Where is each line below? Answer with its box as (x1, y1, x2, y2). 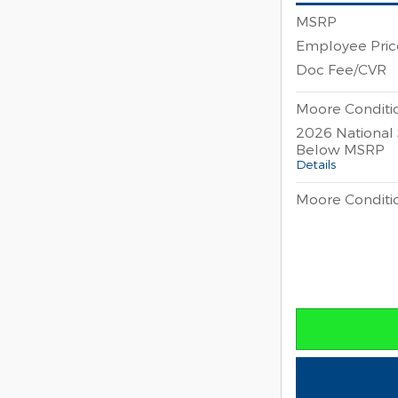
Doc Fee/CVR (296, 60, 386, 77)
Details (296, 155, 336, 171)
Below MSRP (296, 139, 385, 157)
